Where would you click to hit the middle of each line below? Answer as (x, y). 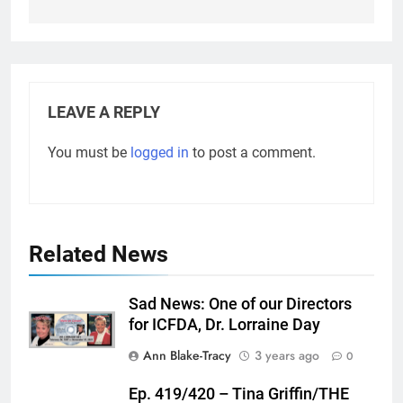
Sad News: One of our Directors (240, 304)
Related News (99, 254)
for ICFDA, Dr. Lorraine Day (224, 324)
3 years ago (287, 355)
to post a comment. (252, 152)
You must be (89, 152)
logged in (160, 152)
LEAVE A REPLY (104, 112)
